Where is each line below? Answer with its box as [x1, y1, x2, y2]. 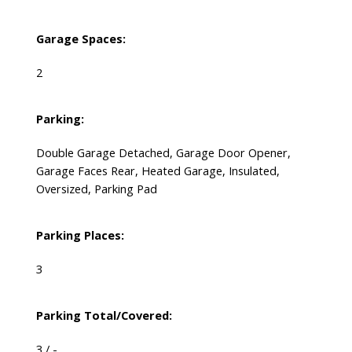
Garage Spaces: [35, 31, 126, 47]
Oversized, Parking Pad [35, 181, 157, 197]
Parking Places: [35, 227, 124, 244]
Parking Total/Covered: [35, 307, 172, 324]
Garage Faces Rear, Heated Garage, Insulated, [35, 163, 280, 179]
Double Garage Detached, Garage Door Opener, [35, 145, 291, 161]
